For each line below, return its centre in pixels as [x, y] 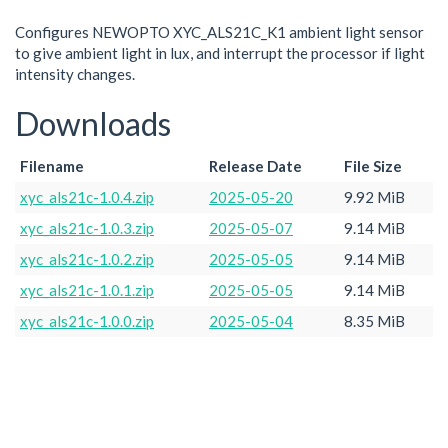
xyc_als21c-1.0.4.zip [87, 197]
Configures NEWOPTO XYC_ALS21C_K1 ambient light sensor [219, 31]
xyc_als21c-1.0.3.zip [87, 228]
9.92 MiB [374, 197]
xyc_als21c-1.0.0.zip [87, 321]
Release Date [255, 166]
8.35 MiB [374, 321]
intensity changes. [75, 73]
